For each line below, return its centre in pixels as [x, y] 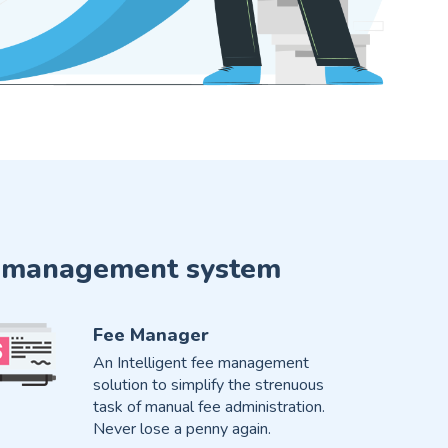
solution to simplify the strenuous [208, 385]
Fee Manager [150, 335]
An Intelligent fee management [200, 363]
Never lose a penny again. [181, 429]
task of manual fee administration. [208, 407]
